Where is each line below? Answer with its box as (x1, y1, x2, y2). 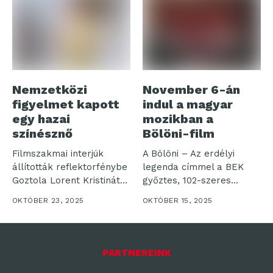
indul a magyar (143, 97, 233, 112)
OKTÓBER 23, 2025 (12, 196, 84, 205)
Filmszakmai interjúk (12, 148, 104, 160)
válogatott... (143, 188, 196, 200)
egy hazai (12, 112, 70, 127)
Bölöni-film (143, 126, 214, 141)
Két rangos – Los (12, 188, 89, 200)
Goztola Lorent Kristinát (12, 175, 120, 186)
